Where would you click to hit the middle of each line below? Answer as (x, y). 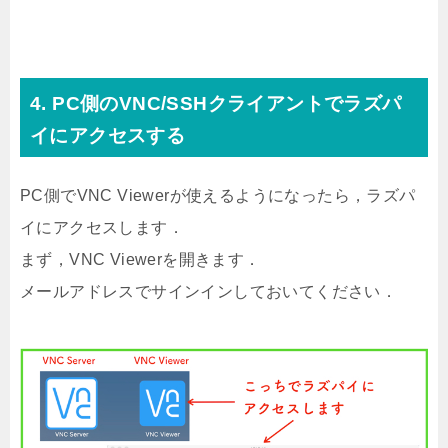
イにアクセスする (108, 136)
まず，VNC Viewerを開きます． (140, 260)
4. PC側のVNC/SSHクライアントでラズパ (216, 104)
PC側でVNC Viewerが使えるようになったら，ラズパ (218, 196)
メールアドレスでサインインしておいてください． (209, 292)
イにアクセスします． (102, 228)
